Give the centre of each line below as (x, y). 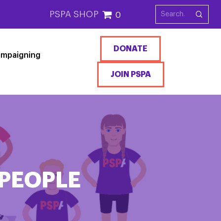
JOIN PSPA (130, 74)
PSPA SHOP (74, 14)
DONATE (131, 49)
